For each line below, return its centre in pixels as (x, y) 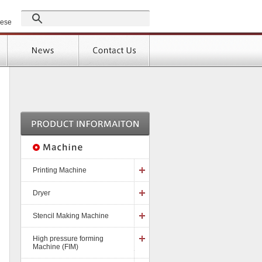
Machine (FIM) (56, 247)
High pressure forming (68, 239)
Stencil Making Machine (71, 216)
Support (97, 36)
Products (27, 36)
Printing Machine (60, 170)
